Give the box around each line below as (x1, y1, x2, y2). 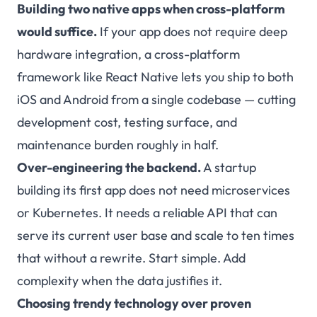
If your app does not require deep (97, 23, 287, 40)
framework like (17, 69, 105, 86)
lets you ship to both (178, 69, 294, 86)
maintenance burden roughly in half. (17, 137, 219, 154)
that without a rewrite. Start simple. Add (17, 250, 246, 267)
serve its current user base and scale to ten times (17, 227, 294, 244)
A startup (201, 159, 256, 176)
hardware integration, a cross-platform (17, 46, 240, 63)
